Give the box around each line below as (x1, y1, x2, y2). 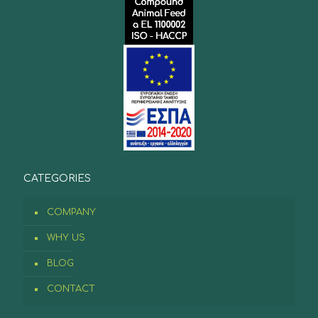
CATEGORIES (23, 172, 91, 184)
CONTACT (47, 283, 95, 294)
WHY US (47, 232, 85, 243)
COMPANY (47, 207, 96, 217)
